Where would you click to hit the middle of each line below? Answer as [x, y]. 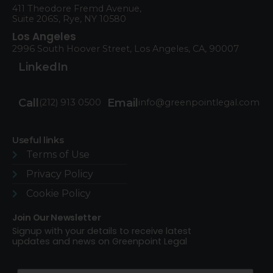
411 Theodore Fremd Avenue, [77, 9]
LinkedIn [43, 67]
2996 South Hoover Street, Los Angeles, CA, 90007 [126, 49]
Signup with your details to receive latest [102, 231]
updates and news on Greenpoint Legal [100, 242]
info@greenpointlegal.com [199, 103]
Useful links [38, 140]
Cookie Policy [58, 194]
